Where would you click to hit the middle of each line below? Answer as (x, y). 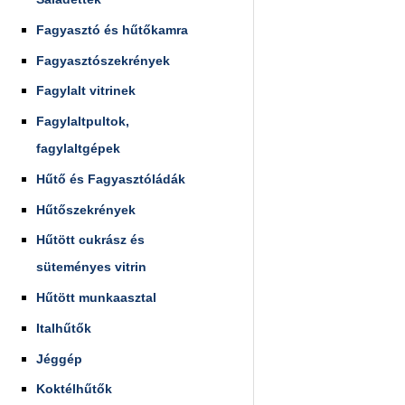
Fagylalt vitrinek (86, 91)
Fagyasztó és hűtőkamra (112, 29)
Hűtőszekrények (86, 209)
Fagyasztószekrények (103, 60)
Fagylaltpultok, (83, 121)
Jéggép (59, 358)
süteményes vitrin (91, 267)
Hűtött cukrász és (90, 240)
